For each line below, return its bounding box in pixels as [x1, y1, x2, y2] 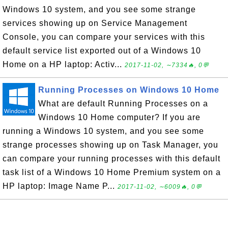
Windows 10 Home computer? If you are [38, 113, 201, 122]
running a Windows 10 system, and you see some [3, 127, 204, 135]
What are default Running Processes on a [38, 99, 208, 108]
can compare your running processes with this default [3, 154, 220, 163]
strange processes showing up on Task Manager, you [3, 140, 218, 149]
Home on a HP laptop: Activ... [3, 60, 125, 69]
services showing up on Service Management [3, 19, 187, 27]
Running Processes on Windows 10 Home [38, 85, 219, 94]
